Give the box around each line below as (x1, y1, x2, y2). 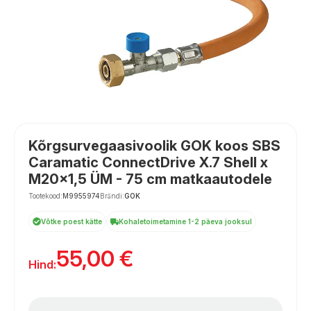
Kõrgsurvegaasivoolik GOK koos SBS (28, 137, 280, 154)
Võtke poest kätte (41, 217, 102, 226)
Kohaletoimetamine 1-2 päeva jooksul (119, 217, 252, 226)
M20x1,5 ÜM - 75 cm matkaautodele (28, 171, 272, 187)
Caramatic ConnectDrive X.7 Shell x (28, 154, 268, 171)
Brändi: (100, 192, 124, 200)
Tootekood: (28, 192, 62, 200)
